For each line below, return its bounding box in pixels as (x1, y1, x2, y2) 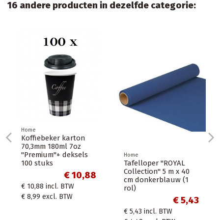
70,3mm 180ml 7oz (21, 142, 81, 151)
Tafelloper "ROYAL (124, 159, 185, 168)
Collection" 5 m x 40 (124, 167, 190, 176)
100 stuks (21, 159, 53, 168)
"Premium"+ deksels (21, 150, 88, 160)
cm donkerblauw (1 (124, 175, 189, 185)
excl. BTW (42, 192, 73, 201)
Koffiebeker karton (21, 134, 85, 143)
